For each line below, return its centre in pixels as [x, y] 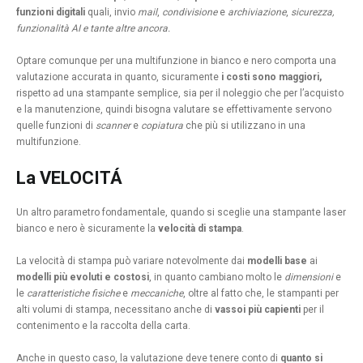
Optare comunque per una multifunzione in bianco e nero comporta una [176, 61]
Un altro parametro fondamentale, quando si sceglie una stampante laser [181, 213]
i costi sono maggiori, [271, 77]
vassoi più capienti [258, 310]
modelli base [277, 261]
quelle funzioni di [56, 126]
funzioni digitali [51, 13]
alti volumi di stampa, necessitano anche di [115, 310]
